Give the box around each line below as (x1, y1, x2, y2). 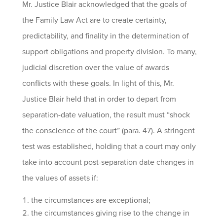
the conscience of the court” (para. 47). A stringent (22, 126, 195, 136)
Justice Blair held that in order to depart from (22, 94, 176, 104)
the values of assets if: (22, 173, 98, 183)
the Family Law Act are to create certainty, (22, 15, 167, 25)
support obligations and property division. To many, (22, 47, 197, 57)
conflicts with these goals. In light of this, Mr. (22, 78, 174, 88)
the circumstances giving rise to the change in (31, 208, 189, 218)
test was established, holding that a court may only (22, 142, 196, 151)
